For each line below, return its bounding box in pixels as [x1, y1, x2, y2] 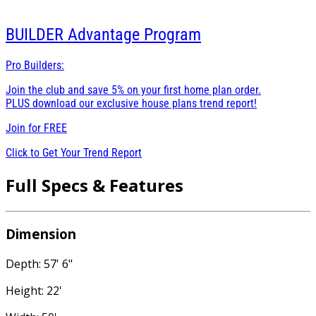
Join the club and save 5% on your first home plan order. [6, 83, 261, 97]
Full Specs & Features [6, 173, 183, 197]
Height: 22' [6, 283, 62, 299]
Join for [6, 121, 44, 135]
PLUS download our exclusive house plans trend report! [6, 96, 257, 110]
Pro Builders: [6, 58, 64, 72]
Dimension [6, 225, 76, 243]
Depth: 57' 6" [6, 256, 73, 272]
